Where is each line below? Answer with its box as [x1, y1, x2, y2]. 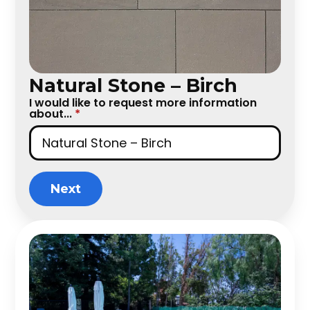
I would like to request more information [29, 95, 257, 111]
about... [29, 106, 73, 122]
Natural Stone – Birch [29, 74, 238, 98]
